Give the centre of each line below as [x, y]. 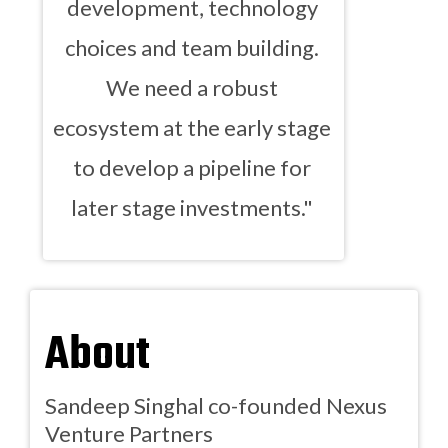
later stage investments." [192, 207]
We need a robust [192, 87]
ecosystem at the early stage [192, 127]
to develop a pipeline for [192, 167]
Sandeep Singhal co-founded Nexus [216, 405]
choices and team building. [192, 47]
